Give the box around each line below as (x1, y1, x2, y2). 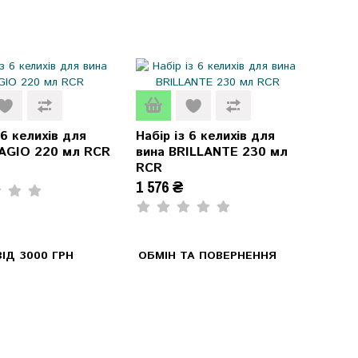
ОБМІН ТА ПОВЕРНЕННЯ (137, 247, 276, 264)
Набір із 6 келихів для (135, 126, 275, 145)
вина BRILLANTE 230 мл (135, 142, 288, 161)
